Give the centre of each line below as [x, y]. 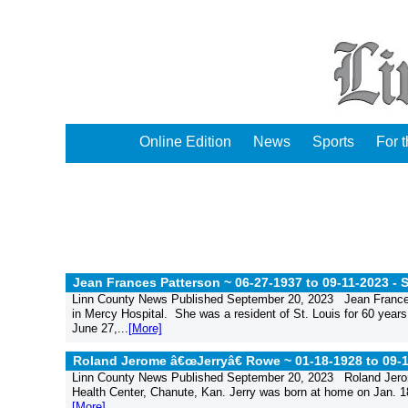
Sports [333, 142]
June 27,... [100, 328]
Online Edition [185, 142]
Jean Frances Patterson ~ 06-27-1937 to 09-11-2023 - [237, 282]
